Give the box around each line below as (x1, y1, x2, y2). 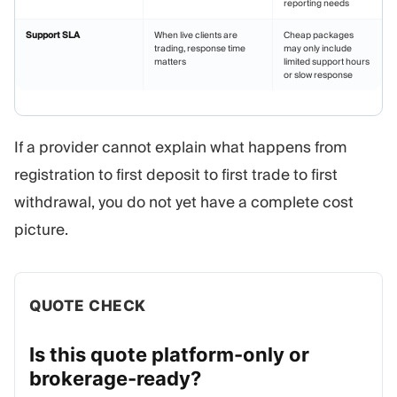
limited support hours (284, 56, 370, 68)
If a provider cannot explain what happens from (14, 137, 347, 158)
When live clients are (154, 29, 237, 42)
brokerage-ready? (29, 366, 201, 390)
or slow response (284, 69, 353, 82)
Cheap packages (284, 29, 354, 42)
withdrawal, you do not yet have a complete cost (14, 192, 354, 213)
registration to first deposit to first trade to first (14, 165, 338, 185)
